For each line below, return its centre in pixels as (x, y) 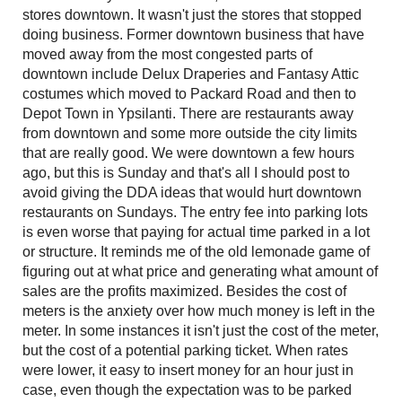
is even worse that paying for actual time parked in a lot (196, 232)
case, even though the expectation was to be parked (187, 389)
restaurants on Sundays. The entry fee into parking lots (195, 212)
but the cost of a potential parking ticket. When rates (185, 350)
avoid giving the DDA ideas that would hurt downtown (192, 192)
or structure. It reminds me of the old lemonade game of (196, 251)
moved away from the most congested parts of (167, 54)
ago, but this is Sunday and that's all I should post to (186, 172)
